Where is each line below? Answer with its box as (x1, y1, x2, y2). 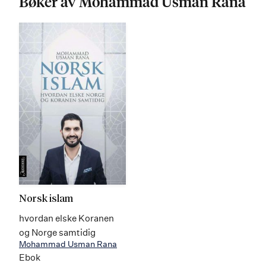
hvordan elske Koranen (19, 213, 114, 224)
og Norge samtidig (19, 227, 96, 238)
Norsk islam (19, 194, 73, 204)
